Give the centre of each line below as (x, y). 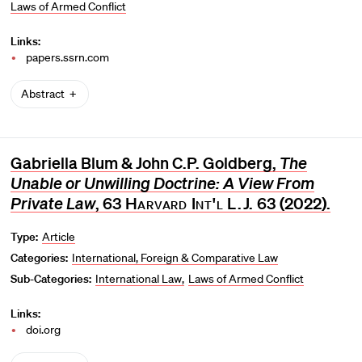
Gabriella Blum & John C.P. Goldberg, (145, 163)
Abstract (44, 94)
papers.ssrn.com (68, 58)
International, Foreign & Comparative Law (175, 258)
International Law (139, 279)
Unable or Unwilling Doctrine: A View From (162, 183)
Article (59, 237)
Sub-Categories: (51, 279)
